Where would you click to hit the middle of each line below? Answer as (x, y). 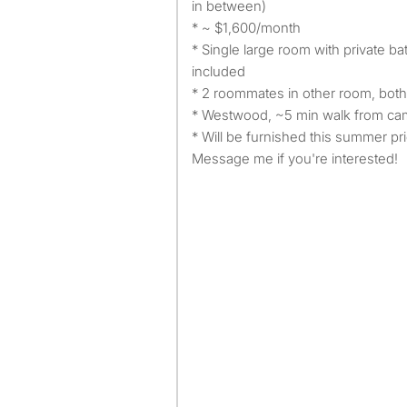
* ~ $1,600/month (246, 28)
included (218, 71)
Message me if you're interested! (295, 159)
